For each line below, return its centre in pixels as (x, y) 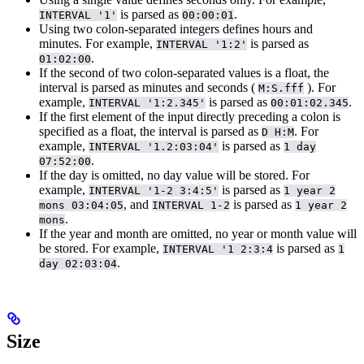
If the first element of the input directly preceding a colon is (190, 117)
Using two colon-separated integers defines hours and (176, 29)
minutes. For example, (97, 44)
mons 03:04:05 (81, 206)
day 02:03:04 (78, 264)
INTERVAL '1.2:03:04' (154, 147)
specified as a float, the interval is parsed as (150, 132)
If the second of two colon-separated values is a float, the (184, 73)
